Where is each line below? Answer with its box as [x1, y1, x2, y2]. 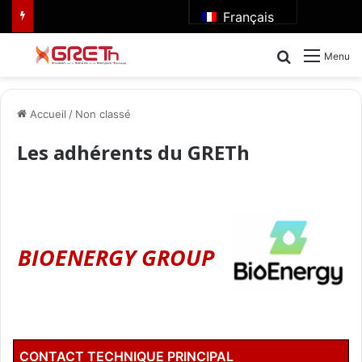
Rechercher [291, 47, 360, 63]
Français [218, 8, 274, 25]
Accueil [27, 107, 66, 121]
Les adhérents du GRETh [17, 139, 250, 166]
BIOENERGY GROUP [18, 242, 214, 273]
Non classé [75, 107, 131, 121]
